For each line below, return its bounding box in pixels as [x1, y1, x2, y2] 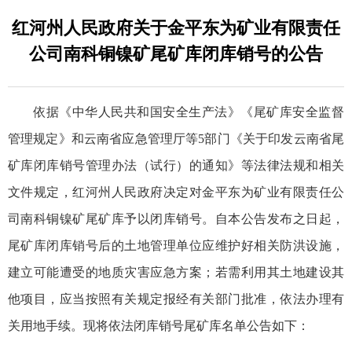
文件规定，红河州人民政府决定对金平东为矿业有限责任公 [8, 185, 344, 199]
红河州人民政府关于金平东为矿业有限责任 [12, 17, 340, 38]
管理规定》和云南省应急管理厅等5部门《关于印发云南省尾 [8, 131, 344, 145]
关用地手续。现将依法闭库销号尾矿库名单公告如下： [8, 318, 310, 332]
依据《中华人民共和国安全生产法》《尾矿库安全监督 [33, 104, 344, 119]
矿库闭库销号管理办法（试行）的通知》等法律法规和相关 [8, 158, 344, 172]
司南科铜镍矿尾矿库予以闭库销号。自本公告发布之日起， [8, 211, 344, 225]
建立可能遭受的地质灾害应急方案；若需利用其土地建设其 [8, 265, 344, 279]
